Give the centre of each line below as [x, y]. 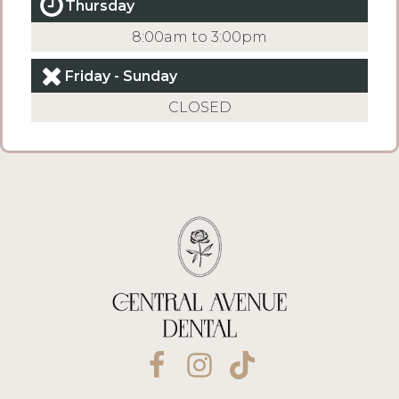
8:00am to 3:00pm [199, 37]
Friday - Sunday [121, 76]
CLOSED [199, 107]
